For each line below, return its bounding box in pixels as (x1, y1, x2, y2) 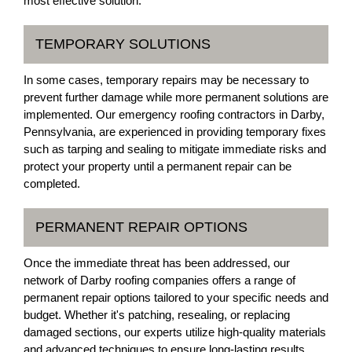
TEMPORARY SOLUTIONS (35, 36, 211, 52)
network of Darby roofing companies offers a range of (24, 273, 295, 287)
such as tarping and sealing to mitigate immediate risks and (24, 142, 326, 156)
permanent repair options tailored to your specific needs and (24, 291, 328, 304)
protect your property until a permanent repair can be (24, 159, 291, 173)
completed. (24, 177, 80, 190)
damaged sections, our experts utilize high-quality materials (24, 325, 326, 339)
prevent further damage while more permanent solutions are (24, 90, 328, 104)
